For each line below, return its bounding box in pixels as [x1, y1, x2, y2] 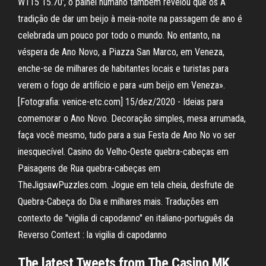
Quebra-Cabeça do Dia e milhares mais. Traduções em [18, 196, 218, 207]
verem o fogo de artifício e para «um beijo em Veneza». [18, 80, 225, 91]
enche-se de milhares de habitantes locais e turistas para [18, 63, 229, 74]
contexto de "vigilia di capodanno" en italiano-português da [18, 213, 233, 224]
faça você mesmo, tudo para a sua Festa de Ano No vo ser [18, 129, 236, 141]
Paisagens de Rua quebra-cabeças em [18, 163, 160, 174]
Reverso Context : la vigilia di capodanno [18, 229, 167, 240]
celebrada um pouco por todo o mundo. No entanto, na [18, 30, 220, 41]
